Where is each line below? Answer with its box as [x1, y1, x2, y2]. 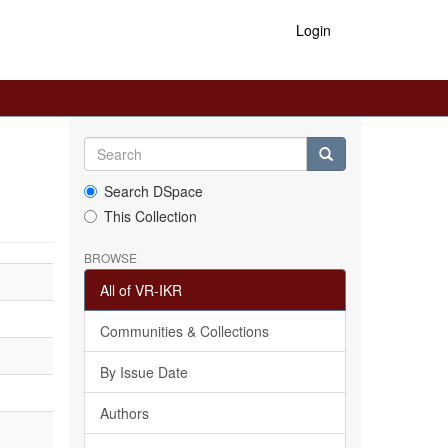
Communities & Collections [99, 321, 269, 341]
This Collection [103, 206, 197, 226]
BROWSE [83, 249, 137, 266]
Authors [99, 403, 149, 423]
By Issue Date [99, 362, 188, 382]
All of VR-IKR [99, 280, 182, 300]
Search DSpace [103, 181, 203, 201]
